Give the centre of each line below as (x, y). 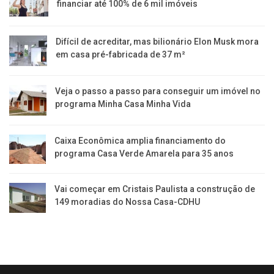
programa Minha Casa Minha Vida (123, 104)
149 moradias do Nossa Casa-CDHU (128, 202)
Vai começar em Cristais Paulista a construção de (155, 189)
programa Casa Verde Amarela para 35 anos (144, 153)
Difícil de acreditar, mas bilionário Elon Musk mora (157, 41)
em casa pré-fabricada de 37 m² (121, 54)
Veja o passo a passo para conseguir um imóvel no (158, 91)
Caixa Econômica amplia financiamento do (140, 140)
